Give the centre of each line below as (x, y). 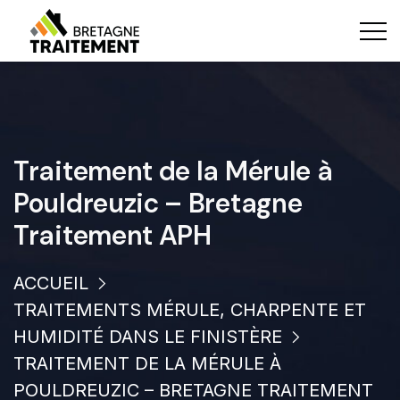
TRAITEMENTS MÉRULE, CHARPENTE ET (190, 310)
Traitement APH (112, 235)
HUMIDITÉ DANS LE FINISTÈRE (148, 337)
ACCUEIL (51, 283)
